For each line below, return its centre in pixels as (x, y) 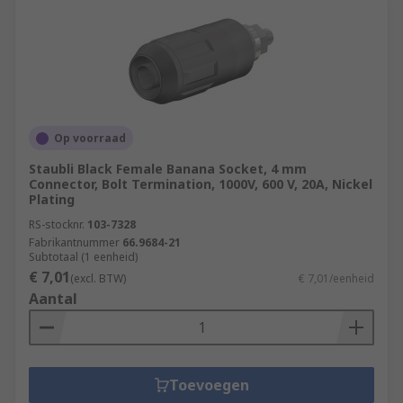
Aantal (53, 299)
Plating (52, 199)
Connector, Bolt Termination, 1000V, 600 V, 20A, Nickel (201, 184)
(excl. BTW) (98, 278)
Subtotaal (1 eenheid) (83, 257)
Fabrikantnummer (74, 242)
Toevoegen (209, 385)
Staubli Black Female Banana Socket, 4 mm (168, 169)
